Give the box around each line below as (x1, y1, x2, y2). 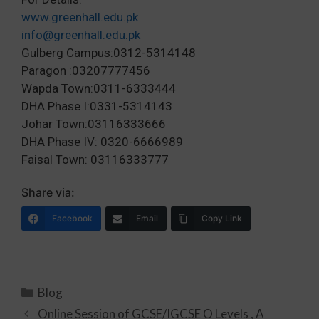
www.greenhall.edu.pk (21, 9, 138, 24)
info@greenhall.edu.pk (21, 27, 140, 42)
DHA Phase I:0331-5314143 (21, 98, 172, 113)
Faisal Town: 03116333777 (21, 152, 169, 167)
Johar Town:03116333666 (21, 116, 166, 131)
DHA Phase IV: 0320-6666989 (21, 134, 183, 149)
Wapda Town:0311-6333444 (21, 80, 176, 95)
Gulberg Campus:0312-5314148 (21, 45, 196, 60)
